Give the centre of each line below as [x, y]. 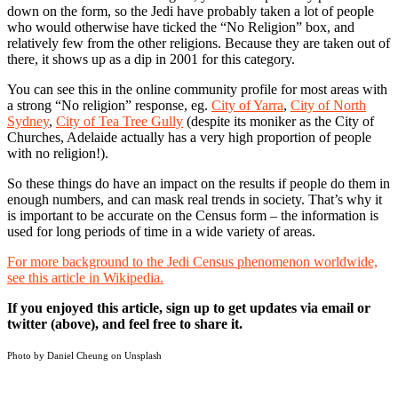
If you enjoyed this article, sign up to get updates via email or [189, 308]
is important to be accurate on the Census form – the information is [193, 216]
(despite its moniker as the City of [279, 122]
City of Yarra [247, 106]
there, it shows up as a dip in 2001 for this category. [151, 60]
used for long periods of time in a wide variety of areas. [161, 232]
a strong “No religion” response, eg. [109, 106]
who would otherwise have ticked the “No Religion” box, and [181, 28]
